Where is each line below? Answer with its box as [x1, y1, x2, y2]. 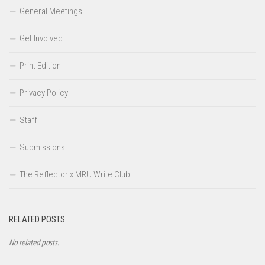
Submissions [20, 141, 65, 153]
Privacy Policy [20, 87, 68, 98]
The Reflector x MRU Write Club [20, 169, 130, 180]
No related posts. [9, 236, 59, 248]
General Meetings [20, 5, 82, 17]
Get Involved [20, 33, 63, 44]
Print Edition [20, 60, 61, 71]
